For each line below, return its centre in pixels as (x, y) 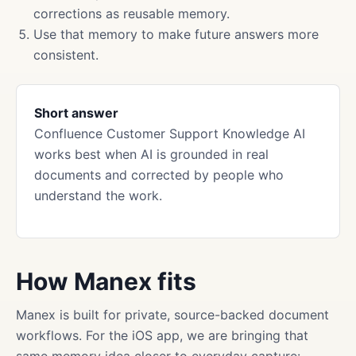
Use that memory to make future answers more (176, 34)
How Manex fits (106, 281)
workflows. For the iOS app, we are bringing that (162, 335)
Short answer (76, 113)
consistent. (66, 55)
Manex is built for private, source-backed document (172, 315)
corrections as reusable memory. (132, 14)
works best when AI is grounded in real (151, 154)
